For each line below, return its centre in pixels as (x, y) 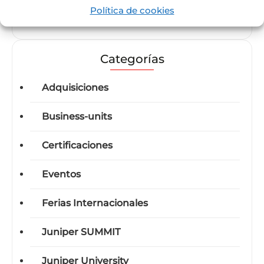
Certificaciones (77, 145)
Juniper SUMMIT (81, 232)
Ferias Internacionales (95, 203)
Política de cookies (132, 10)
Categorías (132, 59)
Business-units (77, 116)
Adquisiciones (75, 87)
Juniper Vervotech (86, 12)
